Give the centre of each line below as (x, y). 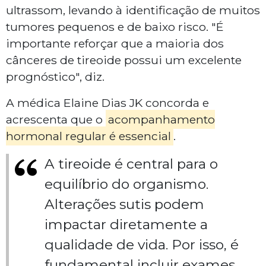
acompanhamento (161, 120)
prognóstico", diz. (57, 77)
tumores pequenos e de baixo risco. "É (115, 27)
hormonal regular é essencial (88, 136)
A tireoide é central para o (131, 164)
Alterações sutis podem (124, 205)
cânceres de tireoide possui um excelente (124, 60)
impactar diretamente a (126, 225)
